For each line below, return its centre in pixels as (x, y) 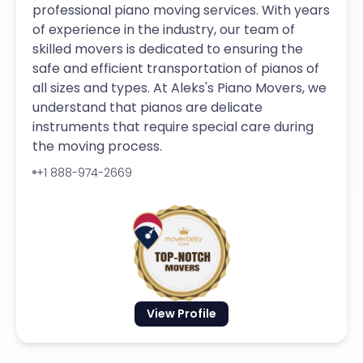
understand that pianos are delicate (147, 107)
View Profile (181, 314)
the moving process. (97, 146)
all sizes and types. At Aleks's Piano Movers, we (179, 88)
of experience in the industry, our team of (164, 29)
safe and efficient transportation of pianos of (176, 68)
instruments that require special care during (173, 126)
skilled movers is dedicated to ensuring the (168, 49)
